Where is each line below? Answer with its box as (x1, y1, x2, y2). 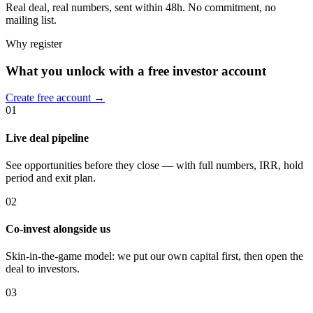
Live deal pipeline (6, 131, 89, 144)
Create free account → (6, 92, 105, 104)
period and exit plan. (6, 171, 96, 184)
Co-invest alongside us (6, 223, 110, 235)
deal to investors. (6, 263, 80, 275)
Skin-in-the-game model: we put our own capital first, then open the (6, 250, 303, 263)
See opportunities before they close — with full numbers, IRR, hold (6, 159, 303, 171)
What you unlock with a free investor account (6, 63, 266, 78)
